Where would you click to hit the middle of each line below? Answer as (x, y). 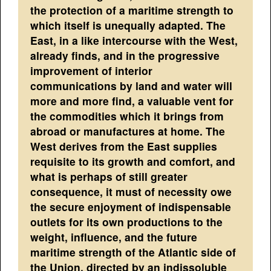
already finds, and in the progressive (125, 56)
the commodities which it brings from (127, 116)
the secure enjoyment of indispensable (131, 207)
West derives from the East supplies (124, 146)
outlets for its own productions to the (127, 222)
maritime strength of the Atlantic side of (133, 252)
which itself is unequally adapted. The (128, 25)
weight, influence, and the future (114, 237)
